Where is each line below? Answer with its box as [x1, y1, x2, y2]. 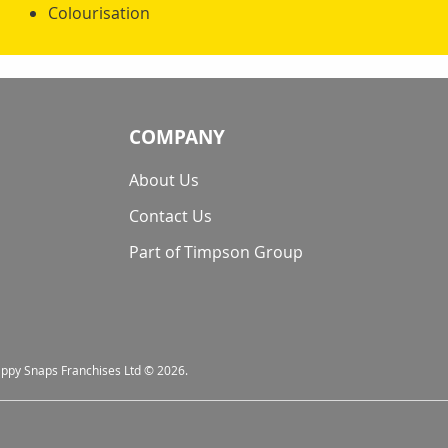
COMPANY [129, 124, 226, 151]
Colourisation [47, 2, 150, 25]
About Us [129, 169, 200, 192]
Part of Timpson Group [129, 241, 304, 264]
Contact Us [129, 205, 213, 228]
